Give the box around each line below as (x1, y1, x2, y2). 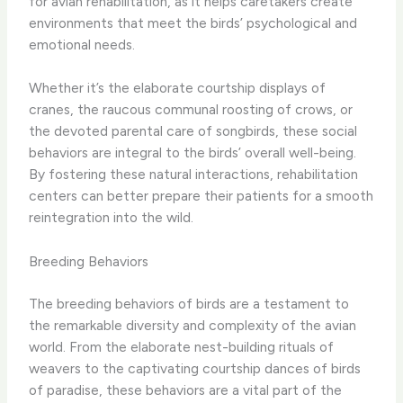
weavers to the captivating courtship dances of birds (29, 360, 362, 378)
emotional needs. (29, 35, 136, 53)
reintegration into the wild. (29, 209, 194, 227)
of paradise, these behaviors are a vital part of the (29, 381, 343, 399)
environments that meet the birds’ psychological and (29, 13, 358, 31)
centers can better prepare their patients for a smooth (29, 187, 374, 205)
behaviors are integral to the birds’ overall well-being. (29, 144, 357, 162)
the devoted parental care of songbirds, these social (29, 122, 358, 140)
